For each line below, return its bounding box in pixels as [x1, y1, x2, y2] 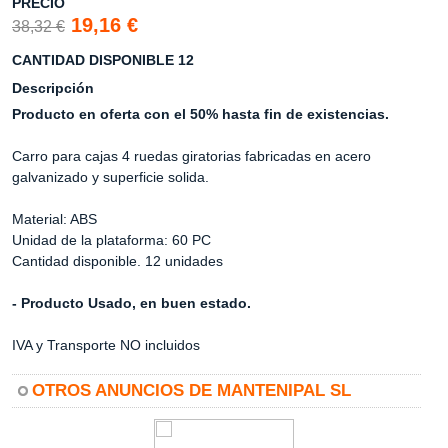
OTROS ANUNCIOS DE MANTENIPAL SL [32, 381, 351, 400]
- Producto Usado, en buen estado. [12, 295, 251, 311]
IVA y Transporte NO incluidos [12, 337, 200, 353]
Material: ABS [12, 211, 97, 227]
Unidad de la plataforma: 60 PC [12, 232, 211, 248]
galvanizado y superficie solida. [12, 169, 209, 185]
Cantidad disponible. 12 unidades [12, 253, 223, 269]
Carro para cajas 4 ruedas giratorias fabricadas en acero [12, 148, 371, 164]
